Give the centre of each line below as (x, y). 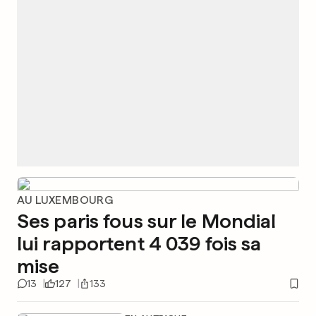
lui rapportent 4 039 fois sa (139, 243)
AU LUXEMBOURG (65, 200)
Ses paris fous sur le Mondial (147, 221)
